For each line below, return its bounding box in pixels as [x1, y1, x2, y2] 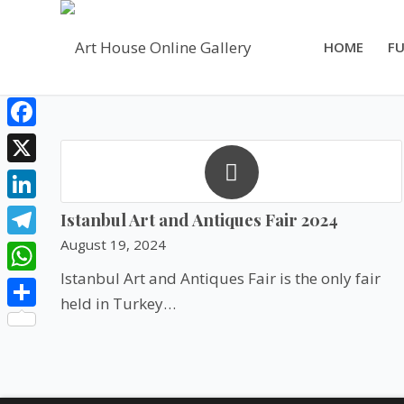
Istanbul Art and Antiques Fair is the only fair [60, 268, 381, 289]
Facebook [7, 130, 76, 151]
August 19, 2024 [60, 235, 166, 253]
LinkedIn [7, 202, 69, 223]
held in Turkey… [60, 293, 176, 314]
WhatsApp [7, 274, 82, 295]
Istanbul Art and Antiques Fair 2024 [60, 208, 338, 231]
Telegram [7, 238, 77, 259]
